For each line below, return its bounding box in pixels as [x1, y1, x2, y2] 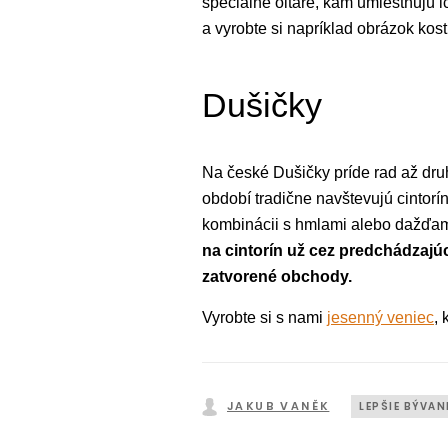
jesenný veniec [327, 308, 434, 326]
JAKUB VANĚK [227, 397, 330, 414]
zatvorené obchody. [202, 267, 352, 285]
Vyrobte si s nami [202, 308, 327, 326]
